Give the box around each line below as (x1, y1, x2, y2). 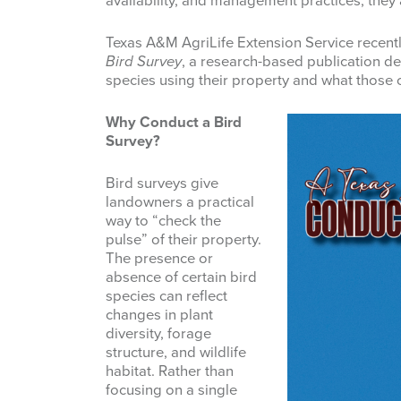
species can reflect (106, 287, 227, 306)
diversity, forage (106, 325, 211, 344)
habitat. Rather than (106, 363, 234, 381)
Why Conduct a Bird (106, 114, 242, 132)
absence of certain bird (106, 269, 257, 287)
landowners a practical (106, 193, 254, 212)
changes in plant (106, 306, 213, 325)
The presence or (106, 250, 213, 269)
